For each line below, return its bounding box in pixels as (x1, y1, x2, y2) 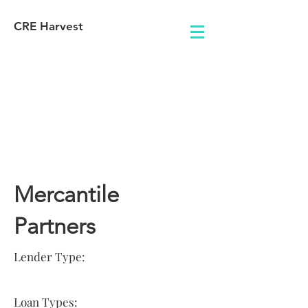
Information (14, 143, 131, 169)
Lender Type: (14, 249, 85, 264)
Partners (14, 213, 96, 239)
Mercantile (14, 181, 119, 208)
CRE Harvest (14, 19, 83, 33)
